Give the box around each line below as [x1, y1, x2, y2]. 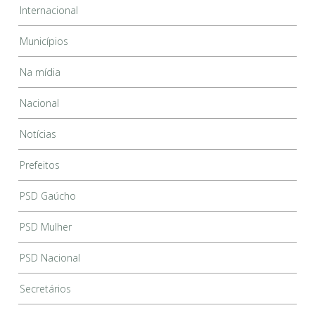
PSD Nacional [20, 251, 81, 265]
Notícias [20, 127, 57, 141]
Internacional [20, 4, 79, 18]
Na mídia [20, 65, 61, 79]
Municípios [20, 34, 69, 49]
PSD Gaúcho [20, 189, 77, 203]
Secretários [20, 282, 72, 296]
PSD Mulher [20, 220, 72, 234]
